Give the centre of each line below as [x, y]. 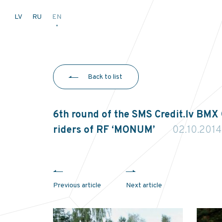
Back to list [105, 77]
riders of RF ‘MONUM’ [105, 130]
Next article [144, 186]
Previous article [77, 186]
